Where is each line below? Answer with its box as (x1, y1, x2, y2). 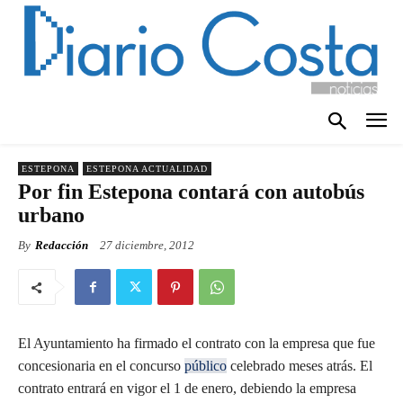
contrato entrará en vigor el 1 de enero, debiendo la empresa (18, 381, 356, 397)
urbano (18, 203, 85, 228)
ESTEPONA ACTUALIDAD (86, 164, 208, 175)
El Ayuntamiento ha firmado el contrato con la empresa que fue (18, 336, 375, 352)
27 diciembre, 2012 (100, 238, 194, 253)
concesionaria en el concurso (18, 358, 184, 374)
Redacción (35, 238, 88, 253)
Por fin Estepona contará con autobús (18, 180, 364, 204)
